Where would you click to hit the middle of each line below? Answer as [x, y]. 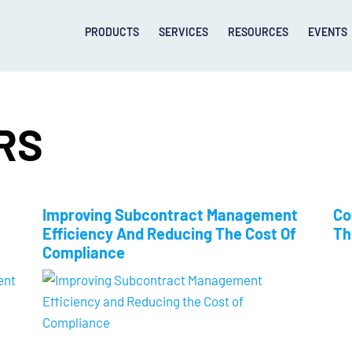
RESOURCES [258, 32]
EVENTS [327, 32]
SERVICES [183, 32]
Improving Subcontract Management [170, 214]
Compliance [84, 252]
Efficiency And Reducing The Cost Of [169, 233]
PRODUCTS [112, 32]
